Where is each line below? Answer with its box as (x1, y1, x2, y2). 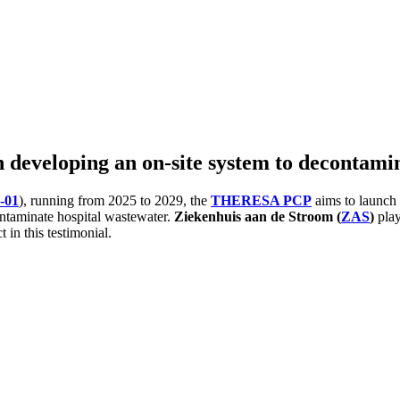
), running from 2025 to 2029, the (19, 192, 211, 208)
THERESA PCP (211, 192, 312, 208)
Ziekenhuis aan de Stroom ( (174, 208, 341, 224)
